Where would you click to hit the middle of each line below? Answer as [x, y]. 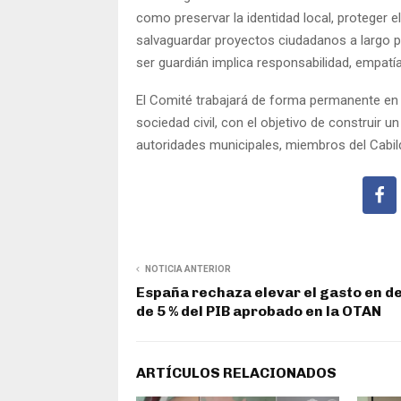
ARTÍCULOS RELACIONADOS [236, 372]
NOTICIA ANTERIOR [188, 269]
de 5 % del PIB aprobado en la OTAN [259, 311]
